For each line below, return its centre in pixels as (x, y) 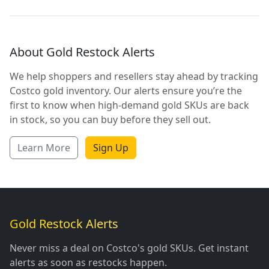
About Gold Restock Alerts (82, 52)
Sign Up (111, 147)
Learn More (44, 147)
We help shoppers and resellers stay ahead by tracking (134, 76)
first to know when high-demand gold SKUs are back (129, 105)
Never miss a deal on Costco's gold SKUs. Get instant (129, 248)
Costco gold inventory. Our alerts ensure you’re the (126, 90)
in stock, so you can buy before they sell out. (110, 119)
